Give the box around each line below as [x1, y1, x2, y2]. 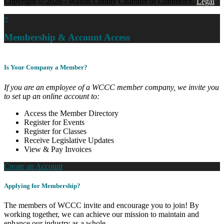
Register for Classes [24, 126, 86, 135]
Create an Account [4, 161, 62, 170]
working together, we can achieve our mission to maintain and [4, 209, 199, 218]
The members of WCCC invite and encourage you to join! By [4, 200, 199, 209]
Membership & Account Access [4, 32, 130, 43]
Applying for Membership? [4, 181, 80, 189]
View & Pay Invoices [24, 144, 91, 153]
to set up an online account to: [4, 91, 99, 100]
